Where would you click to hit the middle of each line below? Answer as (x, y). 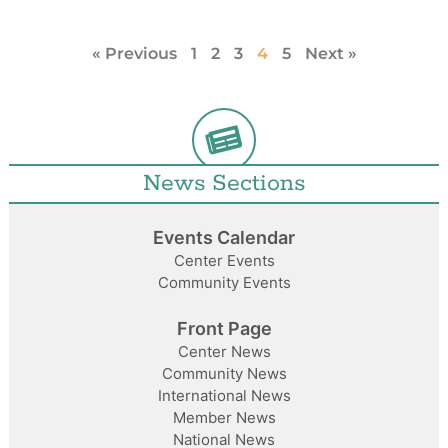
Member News (224, 417)
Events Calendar (224, 237)
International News (224, 395)
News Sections (224, 183)
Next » (330, 53)
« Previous (134, 53)
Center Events (224, 260)
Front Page (224, 328)
